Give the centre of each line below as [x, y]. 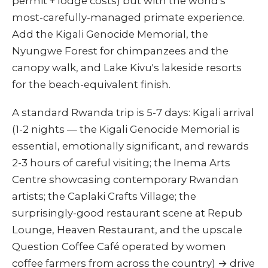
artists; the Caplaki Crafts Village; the [104, 197]
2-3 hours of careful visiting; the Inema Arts [121, 163]
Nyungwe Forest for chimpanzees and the [120, 51]
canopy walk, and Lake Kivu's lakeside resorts [127, 68]
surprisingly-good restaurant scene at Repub [127, 213]
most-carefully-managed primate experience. [128, 18]
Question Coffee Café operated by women [119, 247]
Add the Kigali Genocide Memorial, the [110, 34]
